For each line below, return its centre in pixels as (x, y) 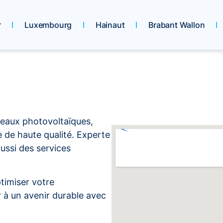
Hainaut (110, 25)
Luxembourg (48, 25)
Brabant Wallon (177, 25)
